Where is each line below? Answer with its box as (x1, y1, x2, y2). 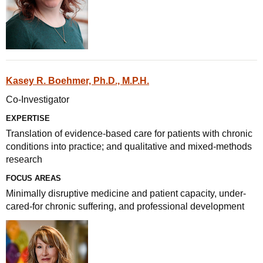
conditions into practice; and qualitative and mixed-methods (6, 141, 252, 151)
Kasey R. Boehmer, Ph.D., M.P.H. (6, 76, 149, 86)
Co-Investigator (6, 95, 69, 104)
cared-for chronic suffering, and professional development (6, 201, 244, 211)
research (6, 154, 42, 164)
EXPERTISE (6, 114, 50, 123)
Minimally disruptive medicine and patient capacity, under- (6, 188, 246, 198)
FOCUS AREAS (6, 174, 61, 183)
